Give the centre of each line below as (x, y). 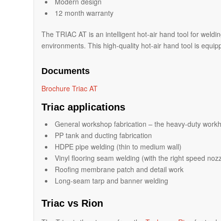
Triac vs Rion (73, 203)
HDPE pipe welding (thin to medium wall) (118, 147)
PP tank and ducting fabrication (104, 135)
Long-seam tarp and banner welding (112, 181)
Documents (66, 71)
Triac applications (84, 107)
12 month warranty (84, 13)
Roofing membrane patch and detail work (119, 169)
